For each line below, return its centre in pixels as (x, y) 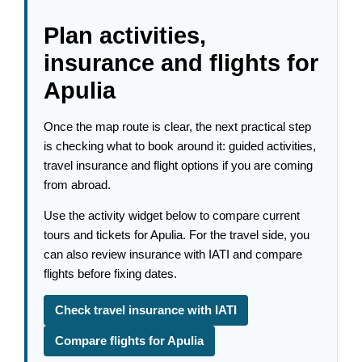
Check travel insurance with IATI (146, 311)
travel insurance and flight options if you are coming (179, 165)
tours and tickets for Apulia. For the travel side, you (177, 236)
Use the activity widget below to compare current (172, 216)
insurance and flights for (181, 63)
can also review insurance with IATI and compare (173, 255)
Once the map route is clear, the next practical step (178, 126)
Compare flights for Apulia (130, 341)
